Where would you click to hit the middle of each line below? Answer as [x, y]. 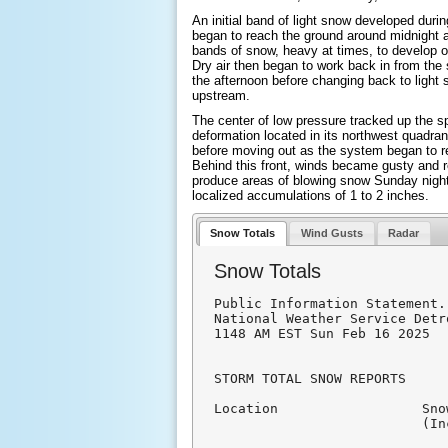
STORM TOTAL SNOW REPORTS [310, 379]
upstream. [221, 95]
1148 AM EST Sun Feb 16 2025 [322, 334]
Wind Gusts [331, 233]
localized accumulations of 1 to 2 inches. [310, 195]
